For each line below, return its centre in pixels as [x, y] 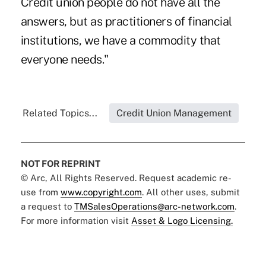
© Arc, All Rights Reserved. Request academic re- [126, 178]
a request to [47, 207]
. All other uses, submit [191, 192]
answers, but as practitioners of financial [126, 22]
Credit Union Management [174, 113]
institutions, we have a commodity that [121, 41]
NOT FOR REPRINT [60, 164]
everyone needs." [64, 60]
